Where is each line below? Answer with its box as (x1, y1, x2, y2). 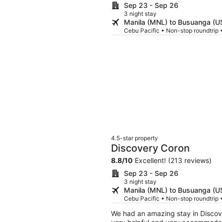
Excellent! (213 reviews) (133, 156, 212, 165)
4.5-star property (111, 134, 158, 142)
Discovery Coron (111, 142, 190, 154)
